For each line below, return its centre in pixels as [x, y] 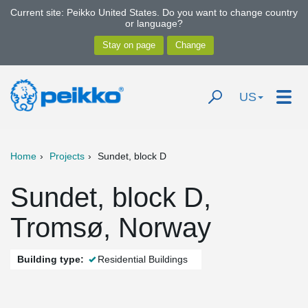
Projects [67, 156]
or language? [154, 23]
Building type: [51, 259]
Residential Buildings [143, 259]
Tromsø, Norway [111, 228]
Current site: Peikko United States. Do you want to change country [154, 12]
